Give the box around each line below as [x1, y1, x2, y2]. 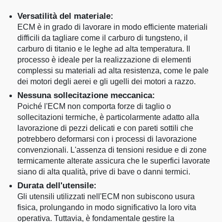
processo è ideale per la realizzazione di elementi [17, 55, 191, 64]
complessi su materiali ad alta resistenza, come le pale [17, 66, 209, 75]
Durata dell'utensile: [17, 180, 97, 190]
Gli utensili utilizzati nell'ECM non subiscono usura [17, 192, 195, 201]
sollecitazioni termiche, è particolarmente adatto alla [17, 112, 199, 121]
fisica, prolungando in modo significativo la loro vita [17, 203, 196, 212]
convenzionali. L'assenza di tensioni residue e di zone [17, 145, 207, 154]
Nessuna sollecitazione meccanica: [17, 90, 155, 100]
